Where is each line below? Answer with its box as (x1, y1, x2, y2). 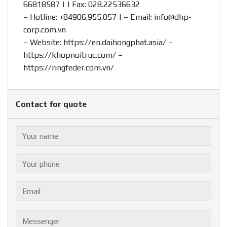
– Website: (23, 37, 63, 47)
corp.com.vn (23, 24, 66, 34)
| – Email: (117, 12, 154, 22)
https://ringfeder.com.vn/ (23, 62, 114, 72)
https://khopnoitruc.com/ (23, 50, 116, 60)
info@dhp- (154, 12, 192, 22)
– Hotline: (23, 12, 59, 22)
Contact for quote (16, 99, 87, 109)
